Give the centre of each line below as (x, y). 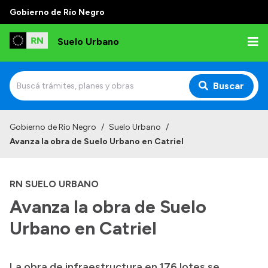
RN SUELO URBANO (54, 184)
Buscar (229, 86)
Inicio (26, 119)
